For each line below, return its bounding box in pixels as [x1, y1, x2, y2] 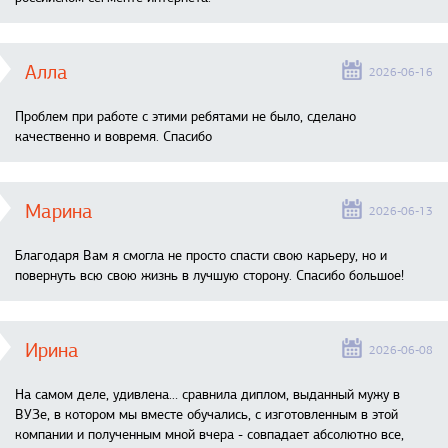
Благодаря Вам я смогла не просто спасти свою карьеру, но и [15, 247, 387, 265]
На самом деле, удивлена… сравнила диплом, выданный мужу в [15, 386, 400, 404]
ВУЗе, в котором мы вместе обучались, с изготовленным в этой [15, 406, 398, 424]
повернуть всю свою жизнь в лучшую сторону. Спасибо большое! [15, 267, 404, 285]
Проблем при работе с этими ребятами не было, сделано [15, 108, 356, 126]
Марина [25, 199, 93, 225]
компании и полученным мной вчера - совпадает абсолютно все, [15, 426, 404, 444]
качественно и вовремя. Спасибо [15, 128, 212, 146]
